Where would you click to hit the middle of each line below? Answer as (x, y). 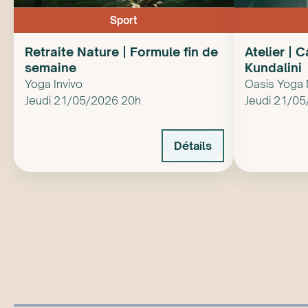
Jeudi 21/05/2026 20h (83, 101)
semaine (51, 67)
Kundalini (273, 67)
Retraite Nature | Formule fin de (121, 51)
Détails (193, 145)
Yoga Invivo (54, 84)
